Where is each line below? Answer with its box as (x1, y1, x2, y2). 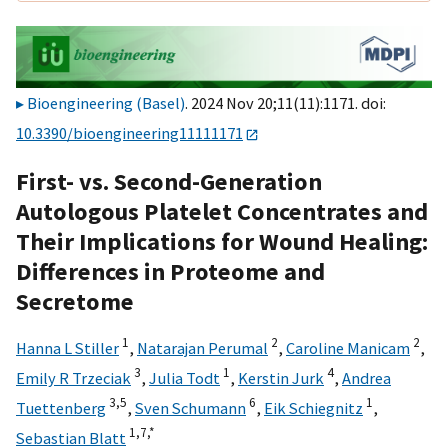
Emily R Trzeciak (16, 367, 131, 388)
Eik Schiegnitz (264, 397, 363, 418)
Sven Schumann (135, 397, 246, 418)
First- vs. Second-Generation (16, 165, 322, 197)
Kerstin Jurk (238, 367, 324, 388)
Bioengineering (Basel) (27, 93, 185, 114)
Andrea (342, 367, 391, 388)
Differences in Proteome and (16, 255, 325, 287)
